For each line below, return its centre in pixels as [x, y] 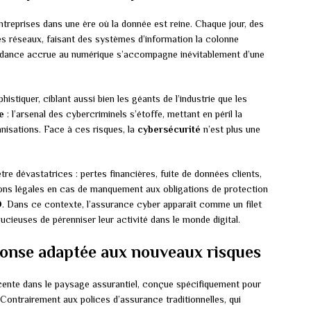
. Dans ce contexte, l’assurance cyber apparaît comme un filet [132, 204]
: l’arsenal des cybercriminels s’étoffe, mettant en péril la [123, 114]
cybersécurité [169, 129]
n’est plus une [230, 129]
